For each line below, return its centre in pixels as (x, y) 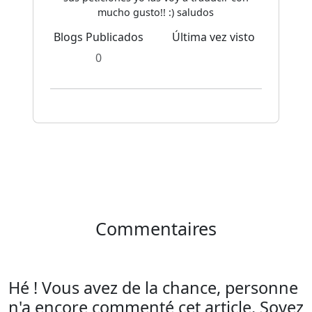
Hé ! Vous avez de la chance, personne (153, 287)
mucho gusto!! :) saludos (156, 12)
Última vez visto (213, 37)
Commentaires (156, 228)
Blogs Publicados (99, 37)
